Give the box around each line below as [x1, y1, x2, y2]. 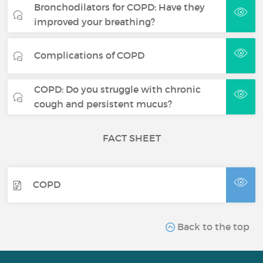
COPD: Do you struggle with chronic [34, 83, 201, 95]
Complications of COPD [34, 49, 145, 62]
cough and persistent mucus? [34, 97, 173, 110]
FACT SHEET [102, 131, 161, 144]
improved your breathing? [34, 15, 156, 28]
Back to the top [174, 220, 249, 232]
